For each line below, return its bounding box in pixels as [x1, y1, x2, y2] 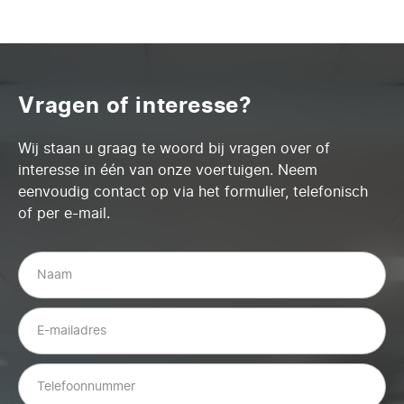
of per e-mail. [18, 203, 110, 224]
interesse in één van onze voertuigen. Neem [18, 160, 317, 180]
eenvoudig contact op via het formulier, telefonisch [18, 181, 368, 202]
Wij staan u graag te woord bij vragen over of [18, 138, 330, 159]
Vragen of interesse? [18, 89, 252, 122]
